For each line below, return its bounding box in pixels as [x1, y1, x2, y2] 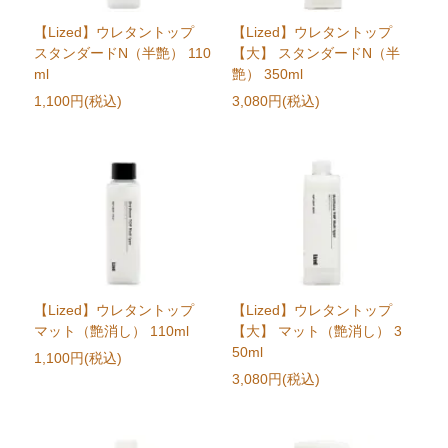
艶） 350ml [231, 66, 303, 83]
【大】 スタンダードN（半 [231, 45, 400, 62]
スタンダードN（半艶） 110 [34, 45, 212, 62]
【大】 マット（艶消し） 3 [231, 323, 402, 340]
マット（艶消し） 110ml [34, 323, 190, 340]
